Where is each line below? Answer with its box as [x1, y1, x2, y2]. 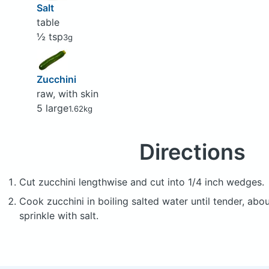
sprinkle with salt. [19, 210, 98, 222]
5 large [36, 102, 68, 115]
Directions [139, 139, 246, 166]
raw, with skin [36, 88, 98, 100]
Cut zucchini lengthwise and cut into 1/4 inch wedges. [19, 176, 264, 189]
